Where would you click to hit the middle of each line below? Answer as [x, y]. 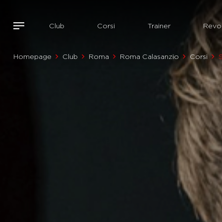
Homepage [32, 57]
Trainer [159, 26]
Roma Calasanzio [149, 57]
